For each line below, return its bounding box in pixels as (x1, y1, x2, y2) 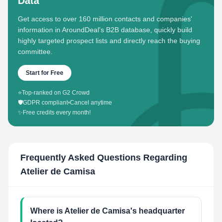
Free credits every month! (23, 109, 91, 116)
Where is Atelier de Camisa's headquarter (30, 207, 185, 215)
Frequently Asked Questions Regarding (20, 153, 187, 163)
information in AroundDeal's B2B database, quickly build (18, 26, 192, 34)
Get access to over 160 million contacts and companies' (18, 15, 192, 23)
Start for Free (26, 69, 63, 76)
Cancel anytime (70, 99, 112, 106)
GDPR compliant (23, 99, 68, 106)
